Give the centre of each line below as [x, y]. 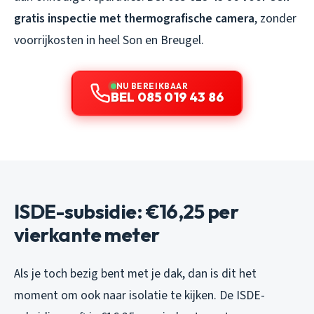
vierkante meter [87, 234]
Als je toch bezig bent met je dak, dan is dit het [135, 273]
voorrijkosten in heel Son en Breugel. [109, 40]
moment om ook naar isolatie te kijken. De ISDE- [139, 295]
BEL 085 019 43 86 [168, 97]
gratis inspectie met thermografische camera [134, 18]
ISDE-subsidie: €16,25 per [127, 211]
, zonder [275, 18]
